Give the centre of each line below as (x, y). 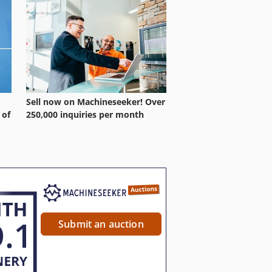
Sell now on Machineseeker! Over (96, 102)
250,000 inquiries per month (85, 115)
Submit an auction (101, 224)
